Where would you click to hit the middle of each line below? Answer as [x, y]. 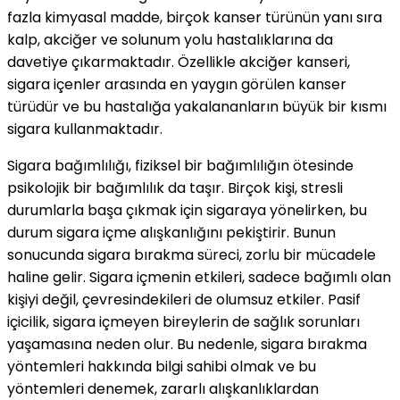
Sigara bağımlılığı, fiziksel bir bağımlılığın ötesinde [180, 166]
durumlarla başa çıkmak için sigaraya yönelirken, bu [187, 211]
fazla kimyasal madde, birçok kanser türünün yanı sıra [195, 18]
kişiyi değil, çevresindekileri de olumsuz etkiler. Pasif [184, 300]
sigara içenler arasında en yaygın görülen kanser [177, 85]
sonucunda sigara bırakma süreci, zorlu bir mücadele [192, 255]
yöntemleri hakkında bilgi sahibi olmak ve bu [162, 367]
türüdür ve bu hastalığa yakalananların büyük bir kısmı [197, 107]
